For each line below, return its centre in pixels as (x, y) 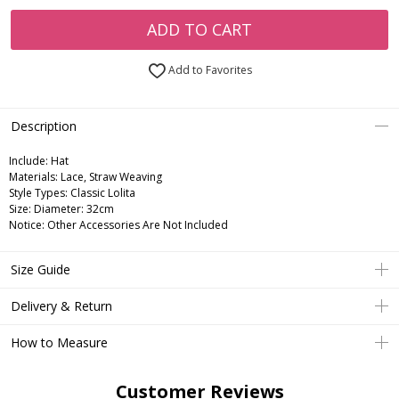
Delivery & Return (61, 306)
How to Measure (59, 343)
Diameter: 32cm (73, 209)
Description (44, 126)
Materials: (33, 177)
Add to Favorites (208, 70)
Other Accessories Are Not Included (136, 225)
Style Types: (38, 193)
